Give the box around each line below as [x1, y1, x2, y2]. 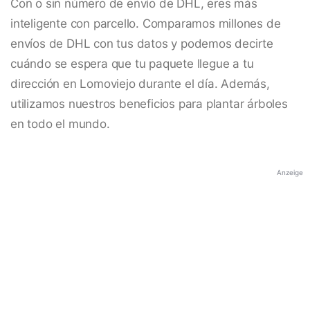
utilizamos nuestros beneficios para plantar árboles [10, 97, 288, 111]
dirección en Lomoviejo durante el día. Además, [10, 77, 270, 91]
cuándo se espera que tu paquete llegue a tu [10, 57, 254, 71]
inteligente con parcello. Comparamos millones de [10, 17, 281, 31]
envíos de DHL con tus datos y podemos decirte [10, 37, 273, 51]
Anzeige [277, 168, 303, 177]
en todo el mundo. [10, 117, 110, 131]
